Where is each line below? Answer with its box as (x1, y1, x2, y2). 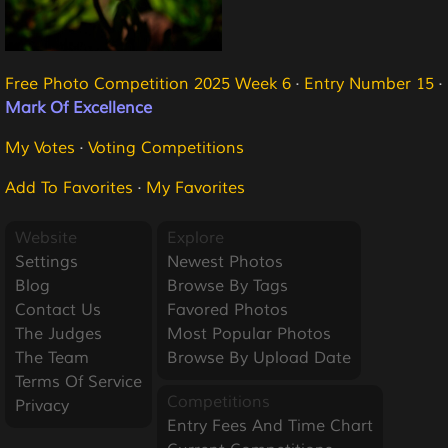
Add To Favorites (5, 178, 133, 198)
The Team (15, 348, 89, 368)
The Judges (15, 324, 102, 344)
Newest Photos (167, 252, 283, 272)
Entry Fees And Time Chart (167, 416, 373, 436)
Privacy (15, 396, 69, 416)
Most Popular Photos (167, 324, 331, 344)
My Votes (5, 138, 75, 158)
